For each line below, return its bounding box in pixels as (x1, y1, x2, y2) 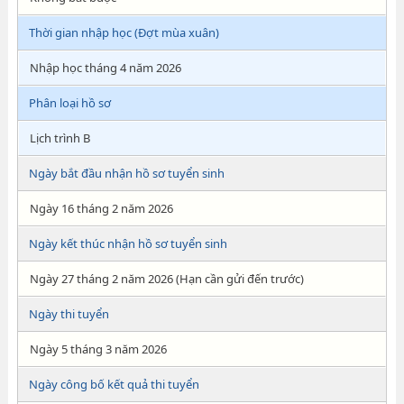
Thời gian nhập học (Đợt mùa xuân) (28, 24, 219, 41)
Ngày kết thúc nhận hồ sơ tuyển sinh (28, 235, 227, 252)
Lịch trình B (29, 130, 90, 146)
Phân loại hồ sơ (28, 95, 111, 111)
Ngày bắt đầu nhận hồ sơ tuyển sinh (28, 165, 225, 181)
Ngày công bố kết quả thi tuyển (28, 376, 199, 392)
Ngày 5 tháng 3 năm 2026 (29, 341, 167, 357)
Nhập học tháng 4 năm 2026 (29, 60, 181, 76)
